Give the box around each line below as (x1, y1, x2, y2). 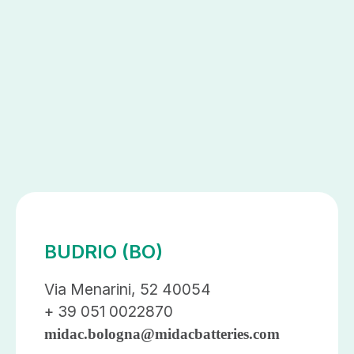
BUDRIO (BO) (44, 239, 163, 263)
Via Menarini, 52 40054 (44, 279, 211, 299)
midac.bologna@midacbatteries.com (44, 325, 280, 342)
